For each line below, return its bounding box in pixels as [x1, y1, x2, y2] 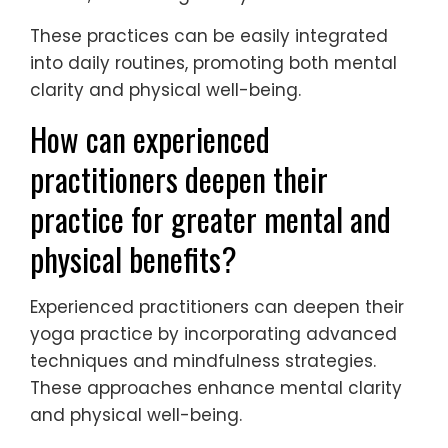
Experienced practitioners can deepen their [30, 295, 404, 320]
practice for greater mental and [30, 195, 391, 243]
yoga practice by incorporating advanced [30, 322, 397, 347]
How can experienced [30, 115, 270, 163]
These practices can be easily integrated [30, 24, 388, 49]
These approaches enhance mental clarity [30, 376, 402, 401]
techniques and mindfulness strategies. [30, 349, 376, 374]
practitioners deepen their [30, 155, 328, 203]
